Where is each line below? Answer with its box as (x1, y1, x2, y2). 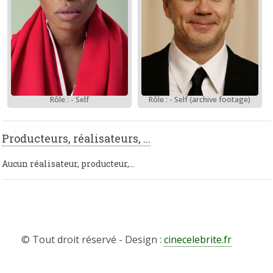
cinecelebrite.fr (164, 233, 232, 247)
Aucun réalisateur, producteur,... (2, 158, 135, 170)
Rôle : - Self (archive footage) (149, 94, 251, 105)
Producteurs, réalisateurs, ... (2, 131, 151, 146)
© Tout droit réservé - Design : (21, 233, 165, 247)
